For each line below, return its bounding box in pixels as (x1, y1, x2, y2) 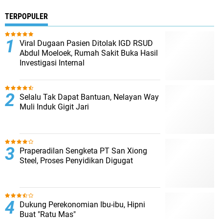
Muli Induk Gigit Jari (20, 102, 89, 111)
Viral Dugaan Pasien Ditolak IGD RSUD (20, 39, 153, 48)
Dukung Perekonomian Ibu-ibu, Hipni (20, 200, 145, 209)
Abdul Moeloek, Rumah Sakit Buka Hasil (20, 48, 158, 58)
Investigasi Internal (20, 58, 85, 67)
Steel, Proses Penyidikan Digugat (20, 156, 133, 165)
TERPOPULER (5, 12, 48, 21)
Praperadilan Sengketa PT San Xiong (20, 146, 147, 155)
